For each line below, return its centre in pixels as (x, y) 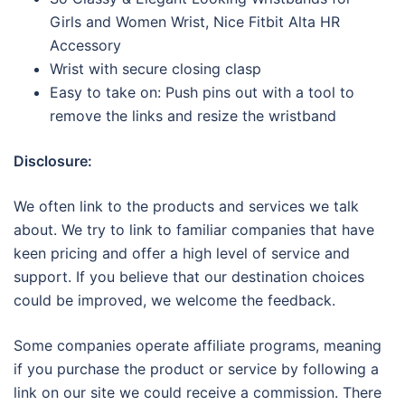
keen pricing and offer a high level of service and (182, 254)
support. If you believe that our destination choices (189, 277)
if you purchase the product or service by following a (196, 369)
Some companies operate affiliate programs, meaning (198, 346)
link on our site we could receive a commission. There (198, 393)
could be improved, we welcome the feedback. (174, 301)
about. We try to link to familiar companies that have (194, 230)
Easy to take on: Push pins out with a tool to (202, 93)
